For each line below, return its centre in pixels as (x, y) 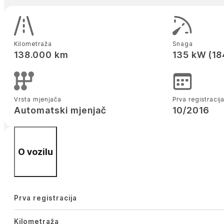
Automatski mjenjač (60, 110)
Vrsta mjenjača (37, 99)
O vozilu (35, 152)
